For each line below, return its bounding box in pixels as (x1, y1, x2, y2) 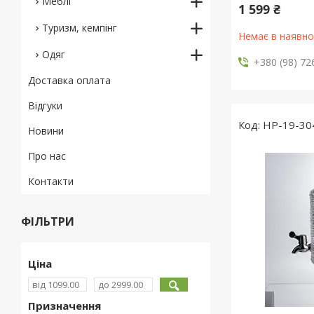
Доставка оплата (28, 74, 111, 87)
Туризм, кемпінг (42, 21, 117, 34)
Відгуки (28, 99, 62, 112)
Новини (28, 124, 64, 137)
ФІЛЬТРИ (21, 214, 74, 229)
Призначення (28, 299, 101, 313)
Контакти (28, 175, 74, 188)
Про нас (28, 149, 66, 163)
